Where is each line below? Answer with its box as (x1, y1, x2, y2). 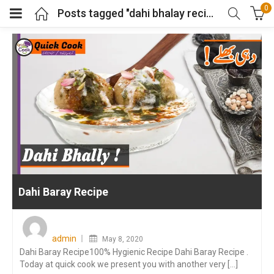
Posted (106, 213, 130, 223)
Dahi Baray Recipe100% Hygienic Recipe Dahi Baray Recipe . (20, 246, 248, 257)
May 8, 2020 (102, 234, 143, 243)
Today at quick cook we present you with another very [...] (20, 259, 238, 269)
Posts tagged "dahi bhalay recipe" (206, 7, 213, 20)
